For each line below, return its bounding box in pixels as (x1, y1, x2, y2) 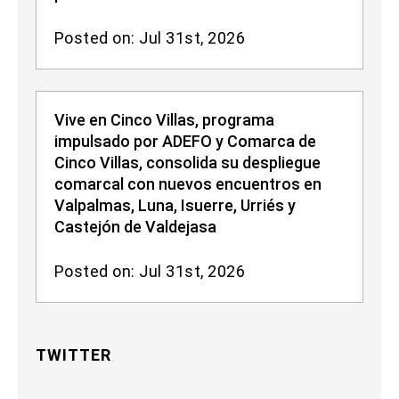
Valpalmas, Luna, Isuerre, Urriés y (54, 196, 296, 216)
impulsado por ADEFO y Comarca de (54, 132, 316, 151)
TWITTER (36, 346, 111, 365)
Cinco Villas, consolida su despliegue (54, 153, 321, 173)
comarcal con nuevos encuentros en (54, 175, 322, 194)
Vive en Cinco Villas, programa (54, 110, 274, 130)
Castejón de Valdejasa (54, 217, 216, 237)
